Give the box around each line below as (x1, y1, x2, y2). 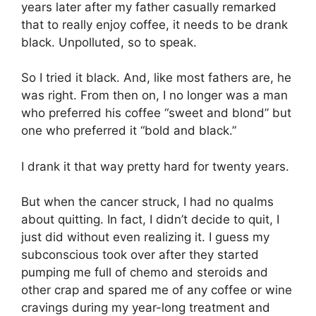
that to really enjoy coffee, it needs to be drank (21, 17, 288, 32)
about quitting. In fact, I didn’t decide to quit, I (21, 212, 279, 227)
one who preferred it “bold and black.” (21, 123, 236, 138)
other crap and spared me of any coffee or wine (21, 283, 292, 298)
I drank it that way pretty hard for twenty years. (21, 159, 289, 174)
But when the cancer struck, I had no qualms (21, 195, 274, 209)
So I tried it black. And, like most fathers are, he (21, 71, 291, 85)
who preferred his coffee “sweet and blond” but (21, 106, 291, 121)
